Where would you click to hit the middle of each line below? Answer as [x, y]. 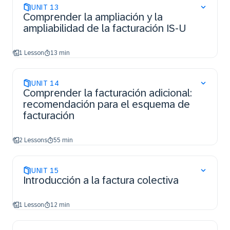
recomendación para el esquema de [107, 104]
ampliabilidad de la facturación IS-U [105, 28]
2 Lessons [33, 140]
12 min [60, 205]
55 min [63, 140]
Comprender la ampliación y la [93, 17]
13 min [60, 53]
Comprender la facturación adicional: [108, 93]
